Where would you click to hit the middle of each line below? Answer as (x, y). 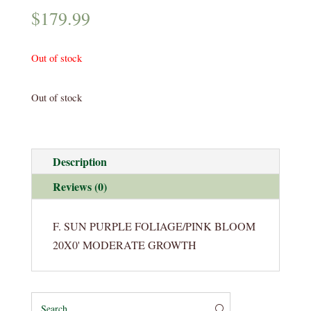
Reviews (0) (79, 187)
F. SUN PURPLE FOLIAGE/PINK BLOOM (154, 226)
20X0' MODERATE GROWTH (124, 245)
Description (79, 162)
